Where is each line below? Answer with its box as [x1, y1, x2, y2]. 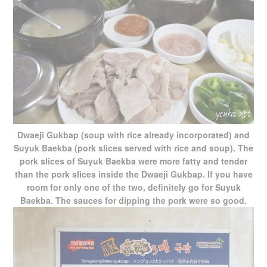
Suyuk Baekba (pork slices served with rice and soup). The [14, 142, 253, 154]
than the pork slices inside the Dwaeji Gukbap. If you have [14, 168, 253, 181]
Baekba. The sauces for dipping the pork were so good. [20, 194, 247, 207]
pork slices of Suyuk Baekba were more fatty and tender [20, 155, 247, 167]
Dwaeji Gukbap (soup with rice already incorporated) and [17, 129, 250, 141]
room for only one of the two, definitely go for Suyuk [26, 181, 241, 194]
